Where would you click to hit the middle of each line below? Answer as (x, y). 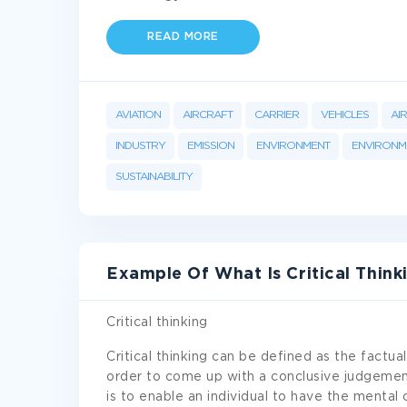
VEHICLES (345, 115)
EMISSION (211, 146)
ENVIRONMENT (293, 146)
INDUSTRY (140, 146)
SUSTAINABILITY (154, 177)
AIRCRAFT (208, 115)
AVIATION (138, 115)
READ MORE (183, 37)
